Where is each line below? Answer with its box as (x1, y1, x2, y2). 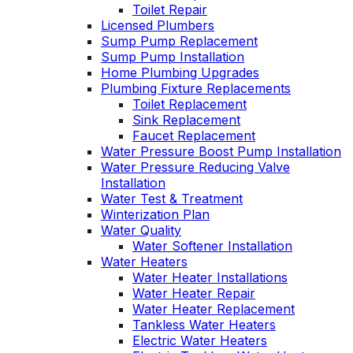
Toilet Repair (132, 2, 207, 17)
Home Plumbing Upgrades (101, 65, 259, 80)
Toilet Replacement (132, 96, 247, 112)
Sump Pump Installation (101, 49, 244, 65)
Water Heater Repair (132, 285, 255, 301)
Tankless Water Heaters (132, 317, 276, 333)
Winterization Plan (101, 206, 210, 222)
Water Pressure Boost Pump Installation (101, 143, 341, 159)
